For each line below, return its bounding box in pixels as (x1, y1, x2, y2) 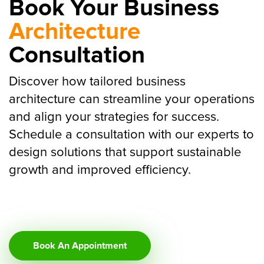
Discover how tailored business (9, 75, 186, 89)
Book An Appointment (33, 241, 127, 251)
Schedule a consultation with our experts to (9, 128, 254, 142)
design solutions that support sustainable (9, 146, 241, 160)
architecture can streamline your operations (9, 93, 255, 107)
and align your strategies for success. (9, 111, 219, 124)
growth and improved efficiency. (9, 164, 191, 177)
